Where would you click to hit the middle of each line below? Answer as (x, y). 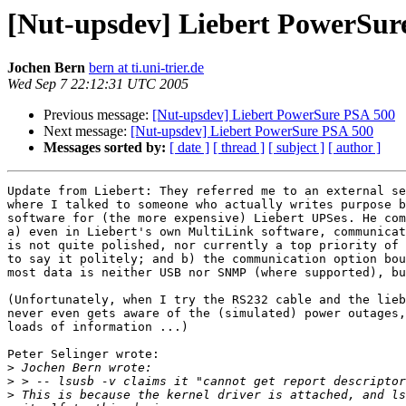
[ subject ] (296, 148)
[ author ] (354, 148)
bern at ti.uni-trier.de (146, 68)
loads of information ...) (98, 327)
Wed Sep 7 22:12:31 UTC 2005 (98, 84)
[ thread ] (239, 148)
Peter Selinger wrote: (83, 354)
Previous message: (98, 115)
